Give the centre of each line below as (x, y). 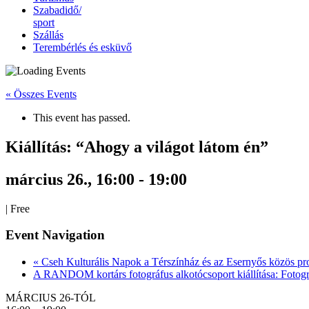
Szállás (48, 35)
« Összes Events (41, 94)
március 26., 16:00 (70, 179)
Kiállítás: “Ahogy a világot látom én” (137, 147)
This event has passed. (82, 118)
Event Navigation (55, 235)
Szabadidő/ (57, 10)
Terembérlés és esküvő (82, 47)
